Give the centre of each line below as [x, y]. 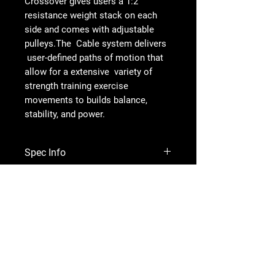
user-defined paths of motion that [94, 57]
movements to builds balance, [86, 100]
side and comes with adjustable [89, 29]
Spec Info [45, 152]
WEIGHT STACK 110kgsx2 [75, 201]
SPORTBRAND [94, 232]
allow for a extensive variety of [88, 72]
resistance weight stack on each [91, 15]
